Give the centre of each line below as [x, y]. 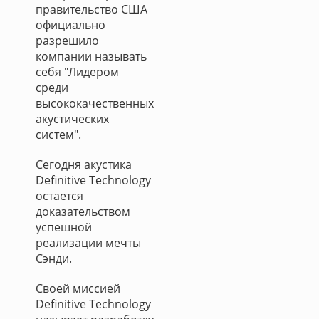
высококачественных [95, 103]
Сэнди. [54, 258]
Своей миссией [78, 288]
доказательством [83, 211]
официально [70, 25]
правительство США [91, 9]
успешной [64, 227]
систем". [58, 135]
